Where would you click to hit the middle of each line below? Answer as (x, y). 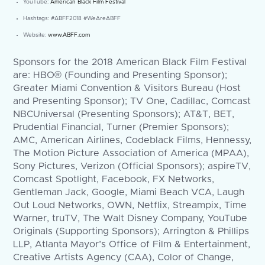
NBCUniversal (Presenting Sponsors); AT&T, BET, (124, 114)
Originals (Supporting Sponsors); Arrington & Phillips (131, 232)
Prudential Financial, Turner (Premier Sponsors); (121, 127)
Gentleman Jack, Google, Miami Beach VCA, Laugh (129, 193)
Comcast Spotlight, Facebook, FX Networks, (114, 180)
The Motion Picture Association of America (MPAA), (131, 153)
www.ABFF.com (69, 35)
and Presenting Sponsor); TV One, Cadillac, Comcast (132, 101)
